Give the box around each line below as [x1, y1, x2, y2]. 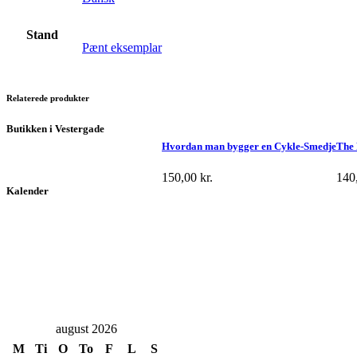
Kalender [6, 185, 49, 198]
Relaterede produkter [6, 92, 89, 103]
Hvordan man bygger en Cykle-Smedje [162, 139, 336, 152]
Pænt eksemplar [82, 40, 162, 54]
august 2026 [55, 321, 117, 335]
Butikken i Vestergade [6, 122, 104, 135]
